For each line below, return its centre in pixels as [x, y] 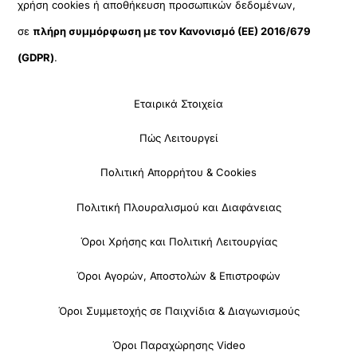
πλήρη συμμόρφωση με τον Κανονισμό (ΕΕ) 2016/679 [172, 31]
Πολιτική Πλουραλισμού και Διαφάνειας [178, 207]
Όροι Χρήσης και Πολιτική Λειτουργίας [178, 242]
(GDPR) [36, 57]
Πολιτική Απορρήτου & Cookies [178, 173]
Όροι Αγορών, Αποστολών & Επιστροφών [178, 276]
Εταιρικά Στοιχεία [178, 103]
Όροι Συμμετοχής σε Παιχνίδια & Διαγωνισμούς [178, 310]
